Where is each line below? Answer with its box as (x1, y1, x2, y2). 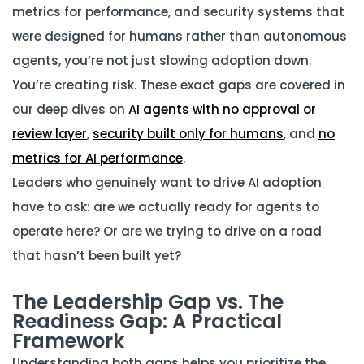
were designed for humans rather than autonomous (12, 28, 347, 45)
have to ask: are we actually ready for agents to (12, 198, 319, 215)
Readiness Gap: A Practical (12, 308, 282, 335)
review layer (12, 125, 87, 142)
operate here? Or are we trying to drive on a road (12, 223, 322, 240)
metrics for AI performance (12, 149, 183, 167)
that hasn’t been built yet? (12, 247, 181, 264)
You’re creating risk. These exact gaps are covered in (12, 76, 345, 93)
